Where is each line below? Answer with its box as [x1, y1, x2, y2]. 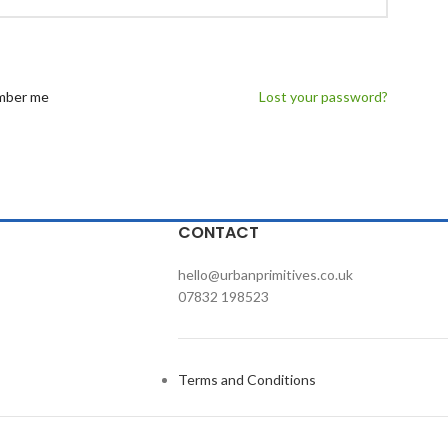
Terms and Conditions [177, 371, 316, 388]
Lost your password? [259, 88, 388, 105]
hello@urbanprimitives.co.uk [177, 266, 353, 283]
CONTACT [177, 221, 259, 244]
